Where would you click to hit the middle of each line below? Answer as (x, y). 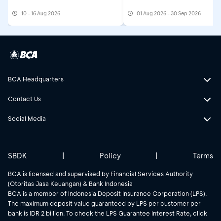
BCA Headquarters (36, 79)
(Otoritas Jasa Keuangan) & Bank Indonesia (70, 183)
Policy (110, 155)
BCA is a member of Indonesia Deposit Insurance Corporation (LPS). (107, 193)
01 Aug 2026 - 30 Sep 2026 (169, 14)
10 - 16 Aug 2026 (41, 14)
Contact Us (24, 98)
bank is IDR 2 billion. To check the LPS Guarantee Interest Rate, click (108, 213)
